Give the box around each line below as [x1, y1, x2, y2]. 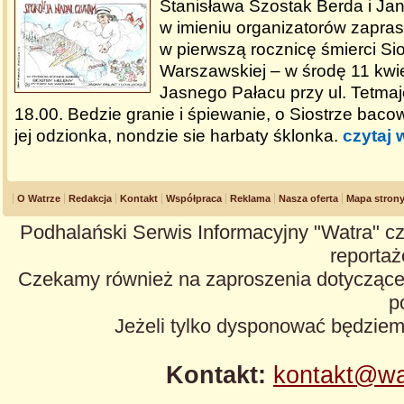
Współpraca [166, 193, 222, 204]
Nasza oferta [279, 193, 338, 204]
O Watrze [17, 193, 60, 204]
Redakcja [69, 193, 112, 204]
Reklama [230, 193, 271, 204]
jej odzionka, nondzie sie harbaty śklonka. [14, 126, 343, 145]
